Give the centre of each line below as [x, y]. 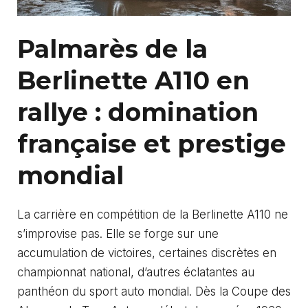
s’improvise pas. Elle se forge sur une [118, 234]
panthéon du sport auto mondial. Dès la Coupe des [154, 292]
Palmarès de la [112, 49]
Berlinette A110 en [133, 81]
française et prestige [152, 144]
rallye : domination [138, 112]
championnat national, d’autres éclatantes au [136, 273]
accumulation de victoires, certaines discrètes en [147, 253]
